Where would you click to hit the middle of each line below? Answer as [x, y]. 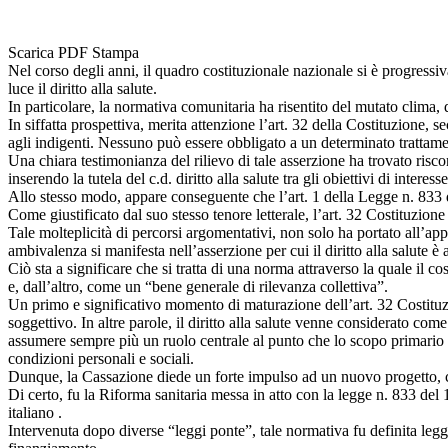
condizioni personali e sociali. [101, 358]
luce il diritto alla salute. [82, 88]
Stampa [115, 52]
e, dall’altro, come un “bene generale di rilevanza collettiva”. [198, 286]
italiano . [35, 412]
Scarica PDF [48, 52]
